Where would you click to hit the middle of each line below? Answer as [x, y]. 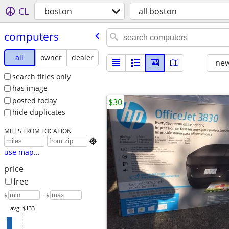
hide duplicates [39, 112]
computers [31, 37]
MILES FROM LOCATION [38, 131]
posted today [34, 100]
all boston [158, 11]
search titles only [41, 76]
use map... [22, 152]
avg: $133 [22, 208]
